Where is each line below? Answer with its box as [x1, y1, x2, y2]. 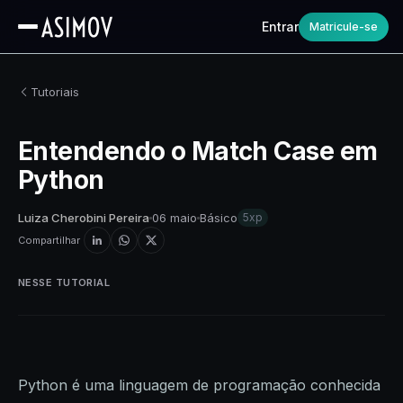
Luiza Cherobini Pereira [18, 210, 149, 225]
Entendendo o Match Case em [18, 136, 378, 166]
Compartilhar [18, 234, 80, 246]
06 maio [152, 210, 197, 225]
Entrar [262, 19, 299, 34]
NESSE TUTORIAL [18, 276, 111, 289]
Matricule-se [309, 19, 378, 33]
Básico [200, 210, 237, 225]
